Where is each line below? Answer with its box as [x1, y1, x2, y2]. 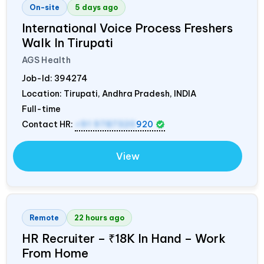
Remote [29, 213, 59, 222]
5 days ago [75, 2, 118, 12]
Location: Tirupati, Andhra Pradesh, [22, 88, 174, 99]
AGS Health [22, 54, 71, 65]
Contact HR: [22, 118, 75, 130]
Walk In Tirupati [22, 35, 113, 50]
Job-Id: [22, 72, 54, 84]
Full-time [22, 103, 61, 114]
